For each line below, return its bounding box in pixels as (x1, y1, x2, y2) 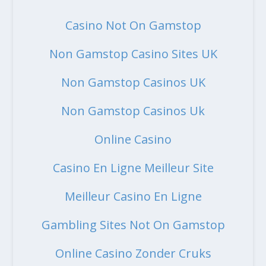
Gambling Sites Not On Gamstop (41, 217, 225, 233)
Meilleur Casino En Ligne (64, 188, 202, 205)
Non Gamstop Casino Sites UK (49, 46, 217, 62)
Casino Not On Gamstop (65, 17, 201, 34)
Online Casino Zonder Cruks (55, 245, 211, 262)
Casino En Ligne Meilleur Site (52, 160, 214, 176)
